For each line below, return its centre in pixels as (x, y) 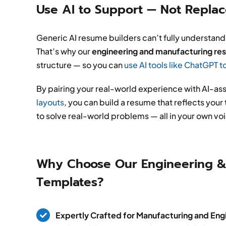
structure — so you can (80, 65)
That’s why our (64, 51)
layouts (50, 102)
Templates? (70, 182)
